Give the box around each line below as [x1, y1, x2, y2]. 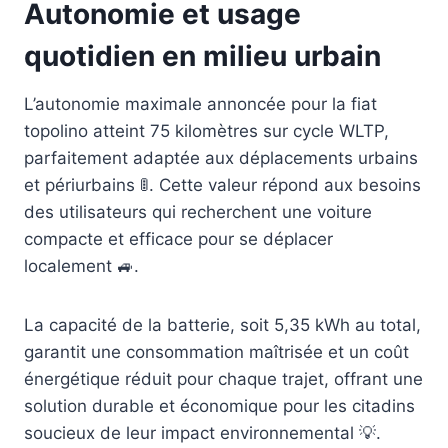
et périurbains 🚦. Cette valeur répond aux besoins [24, 175, 421, 196]
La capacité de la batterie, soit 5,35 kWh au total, [24, 315, 421, 336]
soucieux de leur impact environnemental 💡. [24, 423, 381, 444]
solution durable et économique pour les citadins [24, 396, 415, 417]
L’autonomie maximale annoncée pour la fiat [24, 94, 377, 115]
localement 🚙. [24, 256, 139, 277]
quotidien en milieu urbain [24, 39, 381, 74]
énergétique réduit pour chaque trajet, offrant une [24, 369, 423, 390]
